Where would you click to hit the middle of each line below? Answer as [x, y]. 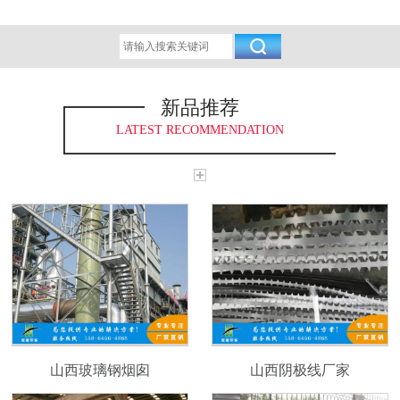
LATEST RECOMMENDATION [200, 129]
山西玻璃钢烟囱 [100, 370]
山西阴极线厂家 [300, 370]
